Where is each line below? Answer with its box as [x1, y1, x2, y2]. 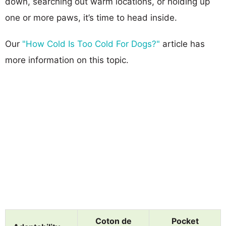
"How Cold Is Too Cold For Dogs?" [22, 38, 160, 49]
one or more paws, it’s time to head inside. [5, 12, 177, 23]
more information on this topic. [5, 54, 129, 65]
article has [160, 38, 205, 49]
